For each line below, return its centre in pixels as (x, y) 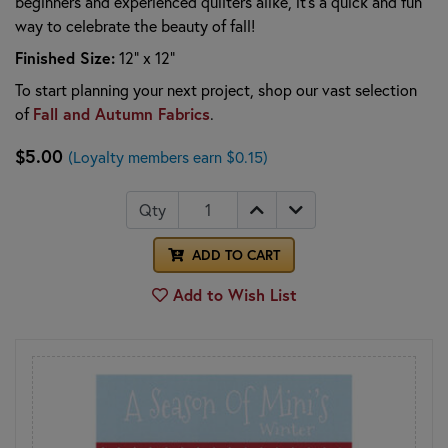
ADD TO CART (234, 254)
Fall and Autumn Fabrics (121, 113)
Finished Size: (65, 57)
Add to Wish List (232, 294)
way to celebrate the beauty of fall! (135, 25)
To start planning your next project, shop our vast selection (216, 89)
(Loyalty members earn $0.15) (168, 156)
